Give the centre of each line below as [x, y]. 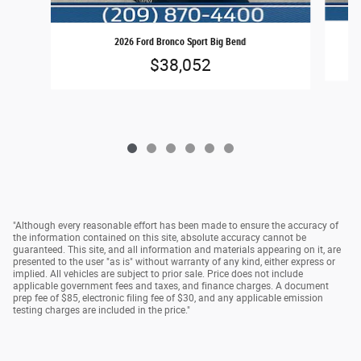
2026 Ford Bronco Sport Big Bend [180, 41]
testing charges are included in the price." [102, 310]
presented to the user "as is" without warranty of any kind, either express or [174, 261]
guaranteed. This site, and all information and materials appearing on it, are [177, 249]
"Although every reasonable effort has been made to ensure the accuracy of [176, 225]
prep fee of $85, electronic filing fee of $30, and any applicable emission [168, 298]
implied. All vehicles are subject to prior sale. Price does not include [158, 274]
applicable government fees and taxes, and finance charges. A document [171, 286]
